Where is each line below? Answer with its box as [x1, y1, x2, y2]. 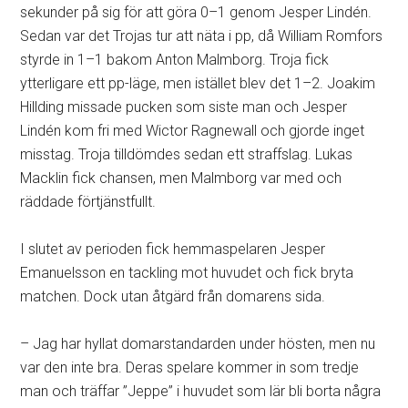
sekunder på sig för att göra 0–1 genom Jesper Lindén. [20, 4, 372, 22]
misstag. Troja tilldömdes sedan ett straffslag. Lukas [20, 146, 353, 164]
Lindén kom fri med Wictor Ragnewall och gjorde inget [20, 122, 365, 140]
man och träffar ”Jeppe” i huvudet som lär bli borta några [20, 382, 382, 401]
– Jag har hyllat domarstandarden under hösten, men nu [20, 335, 376, 353]
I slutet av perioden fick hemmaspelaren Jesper [20, 240, 326, 259]
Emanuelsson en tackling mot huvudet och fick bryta [20, 264, 354, 282]
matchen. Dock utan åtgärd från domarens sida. [20, 288, 326, 306]
